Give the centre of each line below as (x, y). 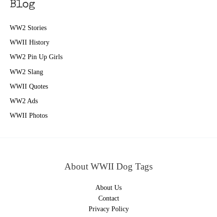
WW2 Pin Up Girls (36, 57)
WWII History (30, 43)
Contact (108, 198)
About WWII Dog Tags (108, 166)
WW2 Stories (28, 28)
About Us (108, 187)
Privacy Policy (108, 209)
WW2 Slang (26, 72)
